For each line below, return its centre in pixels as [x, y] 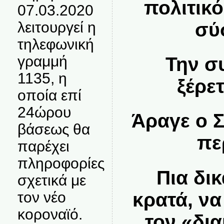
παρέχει [43, 146]
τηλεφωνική [55, 44]
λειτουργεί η [56, 27]
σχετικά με [51, 180]
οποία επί [49, 95]
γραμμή [42, 61]
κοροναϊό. [50, 214]
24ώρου [44, 112]
